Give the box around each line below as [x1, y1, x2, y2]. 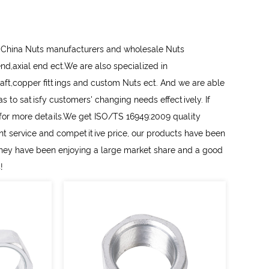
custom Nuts [91, 78, 141, 88]
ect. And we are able [141, 78, 225, 88]
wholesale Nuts [124, 44, 184, 54]
